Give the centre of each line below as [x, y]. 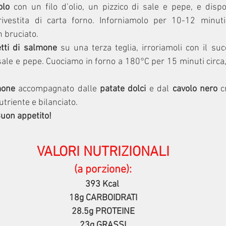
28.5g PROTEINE [103, 212]
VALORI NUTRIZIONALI [103, 153]
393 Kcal [103, 185]
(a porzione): [103, 170]
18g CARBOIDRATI [103, 198]
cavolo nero [196, 89]
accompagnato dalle [59, 89]
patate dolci [123, 89]
